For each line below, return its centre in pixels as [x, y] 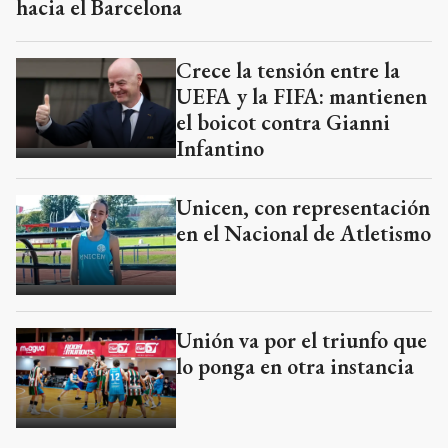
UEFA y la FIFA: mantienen [301, 97]
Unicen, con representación [303, 208]
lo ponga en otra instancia [295, 367]
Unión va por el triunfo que [301, 341]
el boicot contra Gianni [283, 123]
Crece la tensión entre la [288, 71]
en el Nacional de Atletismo [303, 234]
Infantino [220, 149]
